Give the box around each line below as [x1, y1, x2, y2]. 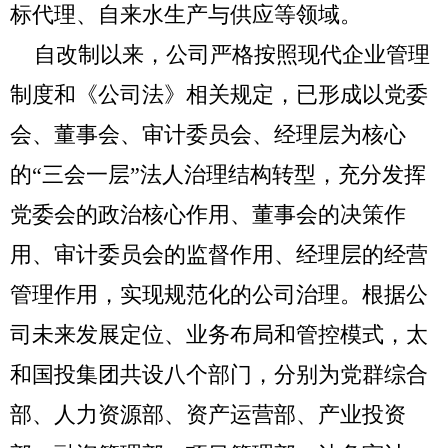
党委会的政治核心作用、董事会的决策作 [10, 202, 406, 227]
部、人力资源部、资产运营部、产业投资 [10, 402, 406, 427]
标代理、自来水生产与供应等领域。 [10, 2, 362, 27]
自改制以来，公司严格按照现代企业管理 [10, 42, 430, 67]
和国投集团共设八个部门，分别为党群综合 [10, 362, 428, 387]
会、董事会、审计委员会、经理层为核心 [10, 122, 406, 147]
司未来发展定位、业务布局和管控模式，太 [10, 322, 428, 347]
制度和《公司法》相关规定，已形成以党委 [10, 82, 428, 107]
